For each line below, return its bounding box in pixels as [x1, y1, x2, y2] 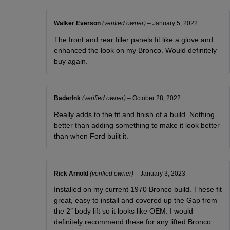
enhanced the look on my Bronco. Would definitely [54, 46, 217, 55]
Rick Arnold [54, 169, 90, 177]
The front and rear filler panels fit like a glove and [54, 35, 214, 44]
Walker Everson [54, 20, 103, 27]
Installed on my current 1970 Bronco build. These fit [54, 185, 222, 194]
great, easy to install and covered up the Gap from [54, 196, 218, 205]
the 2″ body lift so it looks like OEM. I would [54, 207, 194, 216]
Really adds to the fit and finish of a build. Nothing [54, 110, 215, 119]
